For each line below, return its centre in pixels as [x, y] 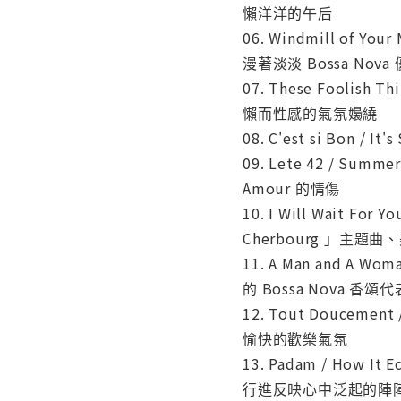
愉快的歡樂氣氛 [295, 338]
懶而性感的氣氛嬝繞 [311, 112]
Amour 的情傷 [292, 188]
